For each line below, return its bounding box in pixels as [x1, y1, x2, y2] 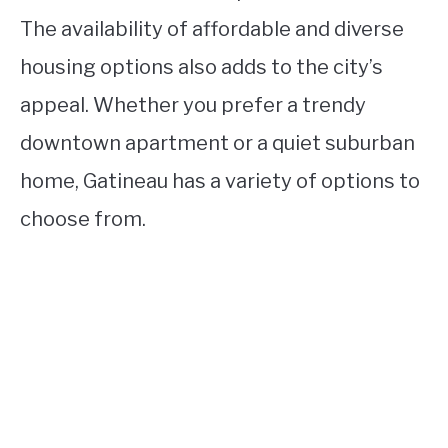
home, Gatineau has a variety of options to [20, 169, 420, 193]
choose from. [20, 207, 146, 231]
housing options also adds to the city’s [20, 55, 383, 79]
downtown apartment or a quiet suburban [20, 131, 415, 155]
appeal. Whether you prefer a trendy [20, 93, 366, 117]
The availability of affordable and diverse [20, 17, 404, 41]
